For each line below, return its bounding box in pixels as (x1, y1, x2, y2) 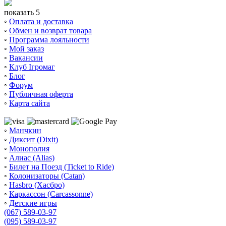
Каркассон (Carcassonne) (9, 189, 93, 198)
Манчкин (9, 126, 41, 135)
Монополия (9, 144, 49, 153)
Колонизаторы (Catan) (9, 171, 85, 180)
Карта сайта (9, 98, 50, 107)
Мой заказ (9, 44, 44, 53)
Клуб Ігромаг (9, 62, 55, 71)
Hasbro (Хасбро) (9, 180, 65, 189)
